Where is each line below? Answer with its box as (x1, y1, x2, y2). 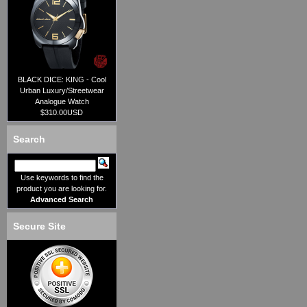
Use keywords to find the (20, 173, 103, 182)
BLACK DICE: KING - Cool (17, 75, 106, 84)
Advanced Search (30, 195, 93, 204)
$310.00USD (40, 108, 83, 117)
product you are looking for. (16, 184, 107, 193)
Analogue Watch (34, 97, 89, 106)
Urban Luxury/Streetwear (19, 86, 104, 95)
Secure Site (13, 221, 66, 232)
